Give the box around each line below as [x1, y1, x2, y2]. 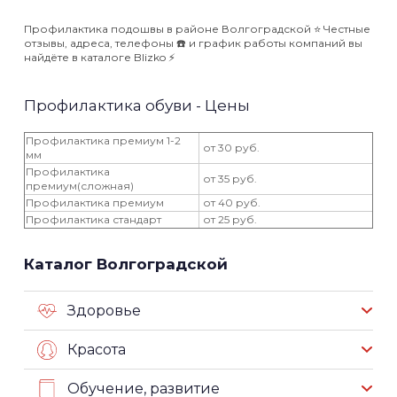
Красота [67, 340, 126, 358]
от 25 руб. [200, 212, 257, 226]
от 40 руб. [200, 195, 261, 209]
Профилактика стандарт [26, 212, 161, 226]
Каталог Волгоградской [24, 254, 228, 273]
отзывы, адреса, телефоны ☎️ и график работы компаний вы [24, 35, 362, 50]
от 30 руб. [200, 140, 260, 154]
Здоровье [67, 301, 141, 319]
